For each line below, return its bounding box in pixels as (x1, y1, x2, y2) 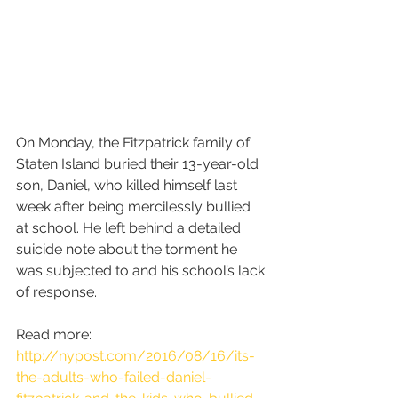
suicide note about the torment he (16, 241, 241, 259)
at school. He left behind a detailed (16, 219, 244, 237)
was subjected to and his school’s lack (16, 262, 268, 280)
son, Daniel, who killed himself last (16, 177, 241, 195)
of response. (16, 283, 97, 301)
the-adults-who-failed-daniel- (16, 369, 211, 386)
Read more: (16, 326, 95, 344)
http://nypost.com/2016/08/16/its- (16, 347, 255, 365)
